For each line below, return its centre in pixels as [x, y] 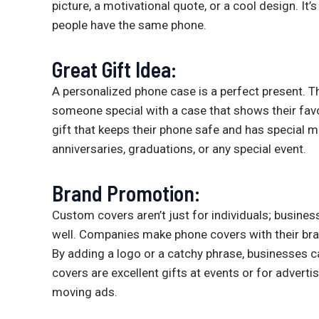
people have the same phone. [129, 25]
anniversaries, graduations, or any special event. [179, 148]
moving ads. [85, 292]
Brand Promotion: [126, 193]
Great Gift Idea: [114, 69]
